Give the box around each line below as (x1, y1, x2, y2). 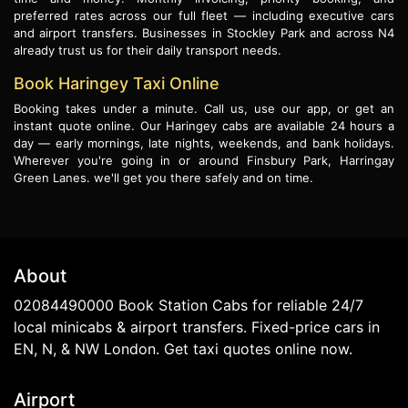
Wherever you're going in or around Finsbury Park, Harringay (14, 153, 394, 168)
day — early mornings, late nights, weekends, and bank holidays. (14, 136, 394, 151)
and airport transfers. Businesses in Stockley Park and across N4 (14, 25, 394, 41)
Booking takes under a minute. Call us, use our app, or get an (14, 101, 394, 117)
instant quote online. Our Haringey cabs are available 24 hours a (14, 118, 394, 134)
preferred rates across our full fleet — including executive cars (14, 8, 394, 24)
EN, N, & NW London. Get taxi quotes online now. (14, 340, 352, 359)
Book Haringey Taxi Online (14, 74, 219, 94)
